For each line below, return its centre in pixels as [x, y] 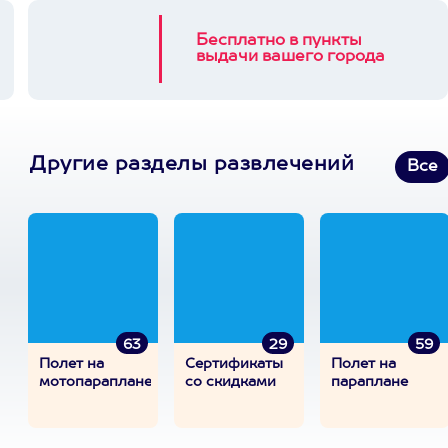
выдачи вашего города [290, 57]
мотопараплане [95, 382]
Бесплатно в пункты [279, 41]
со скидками [230, 382]
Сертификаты [234, 364]
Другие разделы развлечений [192, 165]
